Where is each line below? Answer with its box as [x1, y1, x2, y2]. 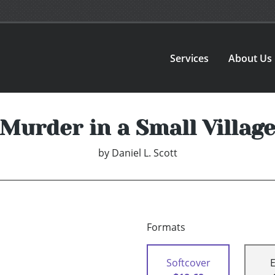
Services [170, 51, 209, 65]
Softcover [166, 256, 211, 270]
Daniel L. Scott [111, 146, 177, 160]
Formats [147, 220, 185, 234]
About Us [228, 51, 273, 65]
